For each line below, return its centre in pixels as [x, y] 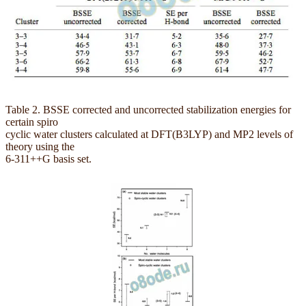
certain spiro [32, 122]
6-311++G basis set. [48, 158]
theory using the [40, 146]
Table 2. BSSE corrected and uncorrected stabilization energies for [148, 109]
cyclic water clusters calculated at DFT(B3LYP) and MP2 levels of [149, 134]
